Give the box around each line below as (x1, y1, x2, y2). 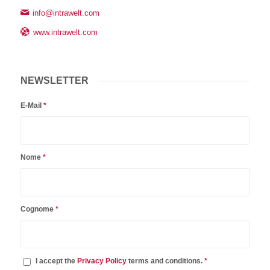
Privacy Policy (77, 257, 127, 266)
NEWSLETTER (20, 75, 89, 86)
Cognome (20, 205, 55, 214)
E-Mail (20, 101, 43, 110)
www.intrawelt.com (33, 27, 98, 37)
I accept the (35, 257, 77, 266)
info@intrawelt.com (33, 8, 100, 17)
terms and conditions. (126, 257, 204, 266)
